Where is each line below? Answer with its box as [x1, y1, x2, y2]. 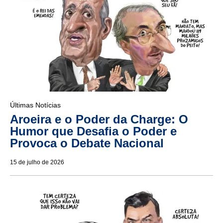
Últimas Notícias [10, 101, 61, 110]
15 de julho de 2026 [10, 159, 64, 166]
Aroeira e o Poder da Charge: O [10, 112, 188, 126]
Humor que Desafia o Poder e [10, 124, 177, 138]
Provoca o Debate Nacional [10, 136, 164, 150]
